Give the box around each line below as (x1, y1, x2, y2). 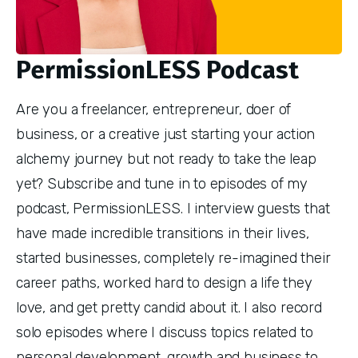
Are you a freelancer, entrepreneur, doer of (16, 100, 292, 118)
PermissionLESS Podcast (16, 55, 299, 86)
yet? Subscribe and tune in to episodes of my (16, 174, 308, 193)
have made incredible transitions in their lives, (16, 224, 309, 242)
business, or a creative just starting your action (16, 125, 316, 143)
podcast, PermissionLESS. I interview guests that (16, 199, 330, 217)
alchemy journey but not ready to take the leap (16, 149, 316, 168)
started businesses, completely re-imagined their (16, 249, 331, 267)
